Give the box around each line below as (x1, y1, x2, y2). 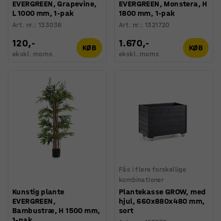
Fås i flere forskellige (119, 165, 186, 174)
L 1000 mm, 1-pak (12, 8, 74, 18)
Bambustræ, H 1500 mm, (12, 205, 101, 215)
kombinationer (119, 175, 164, 184)
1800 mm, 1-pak (119, 8, 175, 18)
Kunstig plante (12, 186, 65, 196)
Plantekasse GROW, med (119, 186, 206, 196)
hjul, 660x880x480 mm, (119, 196, 205, 206)
